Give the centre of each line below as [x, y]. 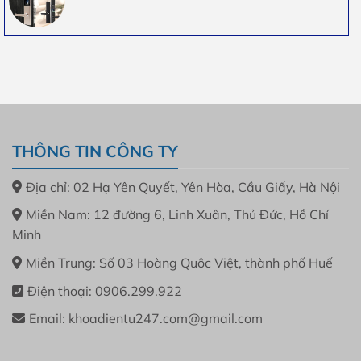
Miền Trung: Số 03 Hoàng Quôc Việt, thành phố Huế [179, 263]
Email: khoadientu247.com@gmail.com [146, 319]
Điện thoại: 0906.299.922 [105, 290]
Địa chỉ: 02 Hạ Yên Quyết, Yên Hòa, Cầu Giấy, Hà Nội [183, 187]
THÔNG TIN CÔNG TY [95, 151]
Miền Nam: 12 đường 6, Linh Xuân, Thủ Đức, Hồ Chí [177, 215]
